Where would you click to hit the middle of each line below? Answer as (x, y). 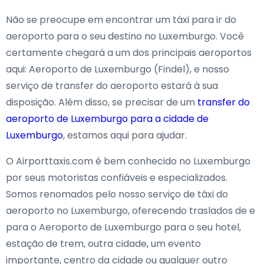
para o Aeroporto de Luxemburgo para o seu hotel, (123, 227)
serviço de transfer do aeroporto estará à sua (112, 86)
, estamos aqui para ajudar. (125, 135)
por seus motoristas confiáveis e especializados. (117, 178)
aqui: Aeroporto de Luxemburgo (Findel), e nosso (118, 69)
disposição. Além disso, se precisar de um (102, 102)
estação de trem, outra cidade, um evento (103, 244)
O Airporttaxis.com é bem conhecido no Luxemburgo (128, 161)
